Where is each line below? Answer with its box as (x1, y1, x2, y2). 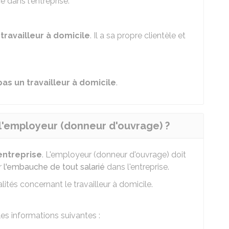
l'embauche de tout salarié (4, 162, 105, 172)
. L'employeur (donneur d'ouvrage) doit (42, 150, 186, 159)
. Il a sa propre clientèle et (90, 31, 186, 40)
